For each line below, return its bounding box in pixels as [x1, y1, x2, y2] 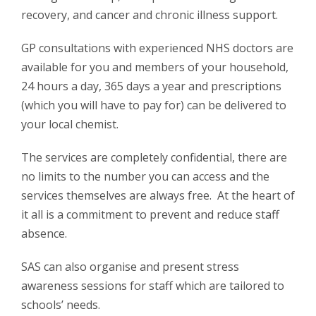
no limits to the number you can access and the [21, 168, 269, 184]
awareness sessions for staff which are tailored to [21, 277, 284, 293]
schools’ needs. [21, 296, 100, 312]
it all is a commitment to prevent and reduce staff [21, 206, 279, 222]
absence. [21, 225, 67, 241]
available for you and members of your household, [21, 59, 288, 75]
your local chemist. [21, 116, 119, 132]
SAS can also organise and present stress [21, 258, 239, 274]
